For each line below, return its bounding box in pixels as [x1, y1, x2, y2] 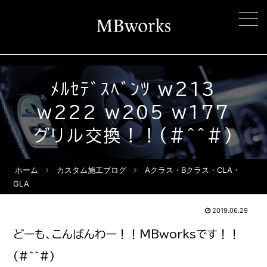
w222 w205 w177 [36, 104, 231, 120]
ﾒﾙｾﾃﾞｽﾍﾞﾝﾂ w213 [50, 80, 217, 97]
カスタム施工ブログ [57, 164, 127, 175]
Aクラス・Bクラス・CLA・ [145, 164, 241, 175]
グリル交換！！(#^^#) [33, 127, 234, 144]
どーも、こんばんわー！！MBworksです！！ [13, 228, 241, 240]
